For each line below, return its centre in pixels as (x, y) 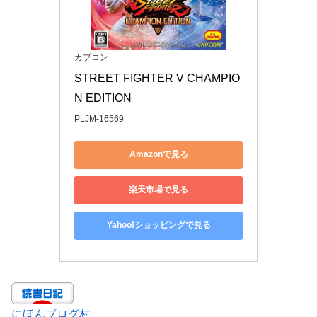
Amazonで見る (158, 155)
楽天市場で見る (158, 190)
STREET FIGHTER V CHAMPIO (157, 78)
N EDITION (103, 98)
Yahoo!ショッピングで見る (158, 225)
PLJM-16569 (99, 119)
